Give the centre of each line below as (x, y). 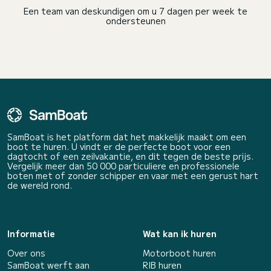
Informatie (31, 233)
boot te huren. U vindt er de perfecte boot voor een (119, 146)
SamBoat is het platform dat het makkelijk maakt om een (127, 137)
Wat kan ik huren (180, 233)
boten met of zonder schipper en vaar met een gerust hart (133, 175)
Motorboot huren (179, 253)
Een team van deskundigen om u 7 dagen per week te (135, 11)
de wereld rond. (40, 185)
